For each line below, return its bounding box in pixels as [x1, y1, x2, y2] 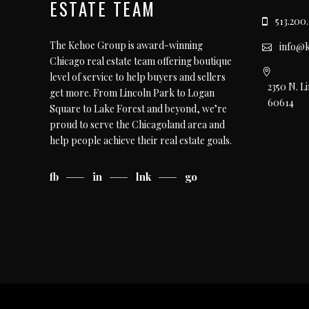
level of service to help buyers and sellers [50, 70, 226, 83]
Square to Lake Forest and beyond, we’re [50, 102, 227, 115]
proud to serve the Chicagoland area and [50, 118, 225, 131]
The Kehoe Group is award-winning [50, 39, 203, 52]
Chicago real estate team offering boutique [50, 54, 232, 68]
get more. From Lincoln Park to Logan [50, 86, 215, 99]
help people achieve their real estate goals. [50, 134, 232, 147]
